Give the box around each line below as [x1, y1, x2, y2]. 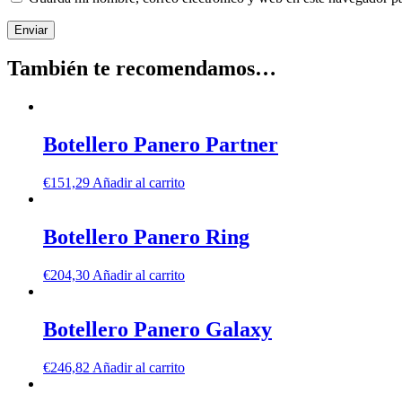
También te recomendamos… [7, 57, 276, 81]
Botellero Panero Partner [43, 133, 278, 157]
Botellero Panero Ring [43, 225, 249, 249]
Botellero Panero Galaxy [43, 317, 272, 341]
